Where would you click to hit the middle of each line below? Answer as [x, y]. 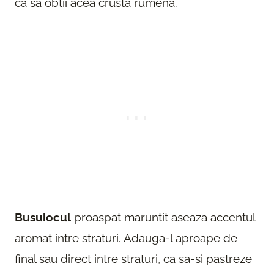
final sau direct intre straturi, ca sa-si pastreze [133, 258]
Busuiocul [43, 217]
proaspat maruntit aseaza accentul [163, 217]
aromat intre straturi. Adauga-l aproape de [126, 238]
